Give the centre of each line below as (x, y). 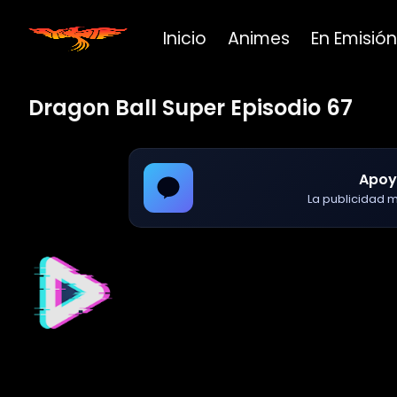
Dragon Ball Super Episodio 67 (191, 108)
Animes (259, 39)
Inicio (185, 39)
